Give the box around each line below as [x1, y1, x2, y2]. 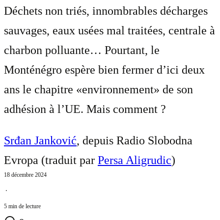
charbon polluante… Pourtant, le [4, 43, 160, 56]
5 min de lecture [4, 202, 41, 210]
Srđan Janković [4, 134, 77, 147]
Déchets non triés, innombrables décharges [4, 4, 208, 17]
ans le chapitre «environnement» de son [4, 82, 193, 96]
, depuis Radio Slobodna [77, 134, 192, 147]
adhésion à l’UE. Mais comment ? [4, 102, 166, 115]
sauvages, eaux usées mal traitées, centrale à [4, 24, 215, 37]
